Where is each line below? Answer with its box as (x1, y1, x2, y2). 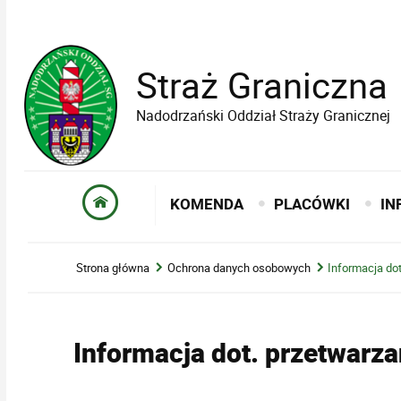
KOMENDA (170, 193, 244, 215)
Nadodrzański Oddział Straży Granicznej (135, 106, 390, 126)
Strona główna (76, 259, 150, 276)
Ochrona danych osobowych (166, 259, 311, 276)
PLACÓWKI (274, 193, 351, 215)
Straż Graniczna (135, 61, 388, 109)
